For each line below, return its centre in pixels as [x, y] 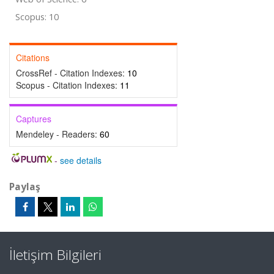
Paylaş [25, 187]
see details [80, 160]
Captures [34, 119]
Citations [33, 57]
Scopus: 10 [37, 17]
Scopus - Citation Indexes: [68, 85]
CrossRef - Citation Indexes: [72, 73]
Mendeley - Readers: [58, 134]
